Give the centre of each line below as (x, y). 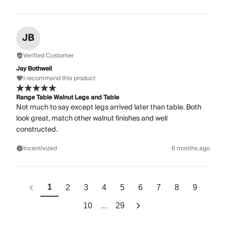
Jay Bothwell (34, 69)
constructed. (37, 129)
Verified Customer (48, 55)
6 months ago (191, 148)
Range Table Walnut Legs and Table (68, 97)
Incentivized (40, 148)
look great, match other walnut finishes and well (92, 118)
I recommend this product (59, 78)
